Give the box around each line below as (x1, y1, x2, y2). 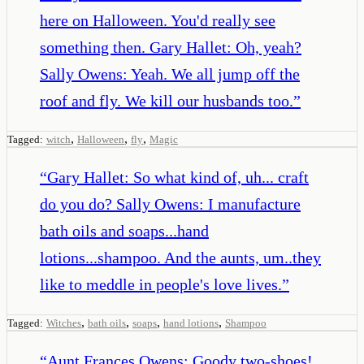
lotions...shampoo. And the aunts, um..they (40, 248, 321, 266)
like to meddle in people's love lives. (40, 275, 282, 293)
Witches (46, 316, 81, 329)
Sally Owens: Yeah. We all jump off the (40, 64, 300, 83)
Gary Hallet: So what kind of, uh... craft (47, 167, 309, 186)
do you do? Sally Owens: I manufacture (40, 194, 301, 213)
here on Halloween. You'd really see (40, 11, 275, 29)
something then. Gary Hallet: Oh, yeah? (40, 37, 301, 56)
